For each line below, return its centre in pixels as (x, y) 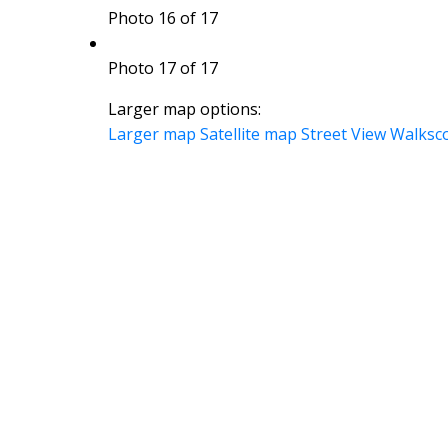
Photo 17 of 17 (162, 67)
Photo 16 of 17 (162, 17)
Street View (343, 133)
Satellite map (248, 133)
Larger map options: (184, 108)
